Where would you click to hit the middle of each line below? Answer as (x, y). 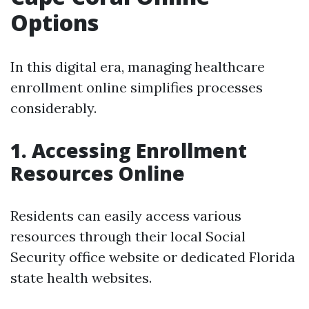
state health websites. (81, 278)
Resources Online (98, 173)
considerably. (53, 108)
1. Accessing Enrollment (129, 150)
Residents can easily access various (126, 216)
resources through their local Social (128, 236)
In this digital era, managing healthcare (138, 67)
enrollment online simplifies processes (137, 87)
